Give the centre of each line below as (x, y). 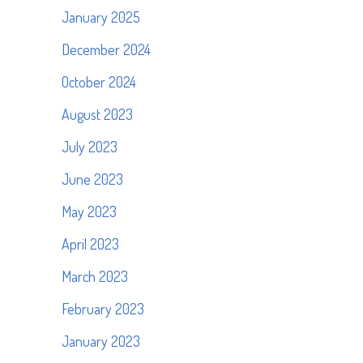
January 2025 (101, 17)
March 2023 (95, 276)
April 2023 (90, 244)
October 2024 (99, 82)
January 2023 (101, 341)
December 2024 (106, 49)
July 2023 (90, 147)
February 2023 (103, 309)
